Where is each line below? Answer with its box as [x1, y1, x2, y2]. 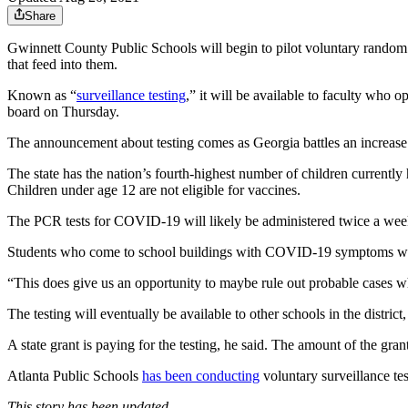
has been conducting [142, 368, 260, 384]
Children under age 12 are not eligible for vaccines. [7, 182, 301, 199]
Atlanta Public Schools [7, 368, 142, 384]
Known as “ [7, 87, 76, 104]
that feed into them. [7, 56, 117, 73]
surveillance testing [76, 87, 186, 104]
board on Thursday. [7, 104, 119, 120]
